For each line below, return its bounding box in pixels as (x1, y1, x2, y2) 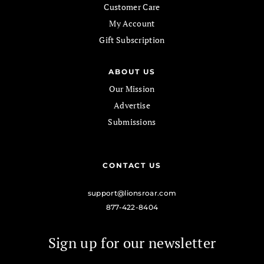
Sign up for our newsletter (48, 233, 216, 252)
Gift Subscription (99, 34, 165, 45)
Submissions (108, 115, 156, 127)
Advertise (114, 99, 150, 111)
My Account (109, 17, 155, 29)
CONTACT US (102, 160, 162, 170)
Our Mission (109, 82, 155, 94)
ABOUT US (108, 67, 156, 76)
